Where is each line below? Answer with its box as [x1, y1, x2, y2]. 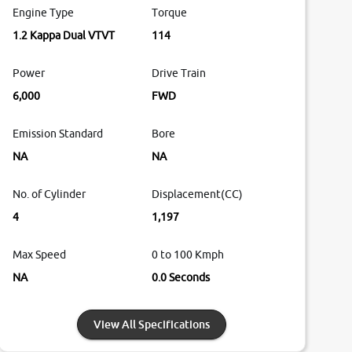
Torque [152, 6, 188, 20]
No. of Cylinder [12, 188, 86, 201]
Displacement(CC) [152, 188, 244, 201]
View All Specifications [93, 317, 211, 332]
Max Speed [12, 248, 66, 262]
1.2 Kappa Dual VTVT [12, 29, 115, 42]
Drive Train [152, 67, 207, 80]
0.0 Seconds [152, 271, 211, 284]
